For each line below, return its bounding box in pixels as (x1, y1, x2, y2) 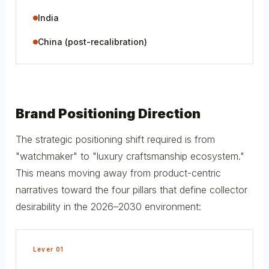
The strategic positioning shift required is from (16, 133, 215, 145)
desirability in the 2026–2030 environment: (16, 200, 201, 213)
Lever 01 (33, 245, 64, 253)
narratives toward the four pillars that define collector (16, 183, 247, 196)
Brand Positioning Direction (16, 105, 201, 121)
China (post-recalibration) (38, 36, 147, 47)
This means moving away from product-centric (16, 166, 221, 179)
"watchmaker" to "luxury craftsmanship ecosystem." (16, 150, 244, 162)
